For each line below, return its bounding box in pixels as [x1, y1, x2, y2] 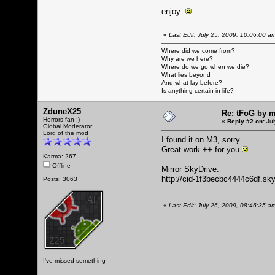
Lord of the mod [43, 129, 88, 136]
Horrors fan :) [43, 115, 80, 123]
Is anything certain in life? [161, 87, 234, 94]
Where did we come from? [161, 47, 235, 54]
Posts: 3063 [43, 175, 77, 182]
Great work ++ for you [161, 144, 242, 154]
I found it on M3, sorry [161, 134, 240, 144]
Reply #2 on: [227, 117, 265, 125]
